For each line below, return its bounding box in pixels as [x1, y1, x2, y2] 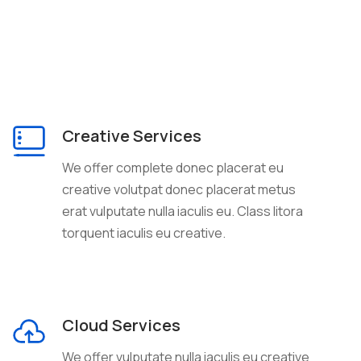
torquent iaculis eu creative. [62, 223, 226, 242]
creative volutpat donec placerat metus [62, 180, 297, 198]
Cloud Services [62, 313, 181, 336]
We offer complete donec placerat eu [62, 158, 284, 176]
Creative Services [62, 124, 202, 147]
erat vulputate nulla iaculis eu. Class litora [62, 201, 304, 220]
